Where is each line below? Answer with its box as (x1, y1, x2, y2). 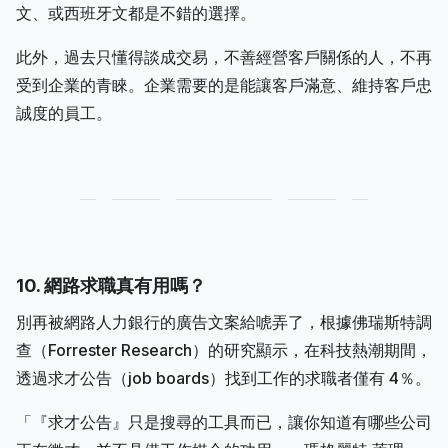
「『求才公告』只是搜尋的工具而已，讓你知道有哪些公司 (16, 411, 432, 432)
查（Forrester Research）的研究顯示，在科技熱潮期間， (16, 339, 432, 360)
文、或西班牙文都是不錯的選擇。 (16, 2, 256, 23)
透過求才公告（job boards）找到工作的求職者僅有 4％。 (16, 367, 431, 388)
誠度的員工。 (16, 102, 112, 123)
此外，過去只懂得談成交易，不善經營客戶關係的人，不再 (16, 46, 432, 67)
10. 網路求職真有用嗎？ (16, 274, 206, 296)
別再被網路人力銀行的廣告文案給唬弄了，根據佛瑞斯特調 (16, 311, 432, 332)
